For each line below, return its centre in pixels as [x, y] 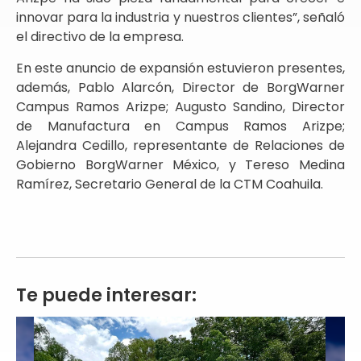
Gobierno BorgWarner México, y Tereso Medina [180, 164]
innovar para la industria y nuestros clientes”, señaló [180, 18]
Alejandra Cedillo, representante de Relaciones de [180, 145]
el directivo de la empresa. [100, 37]
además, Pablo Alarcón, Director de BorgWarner [180, 87]
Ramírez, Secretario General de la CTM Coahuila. [170, 184]
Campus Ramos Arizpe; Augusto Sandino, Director [180, 106]
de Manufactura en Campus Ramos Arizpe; [180, 126]
